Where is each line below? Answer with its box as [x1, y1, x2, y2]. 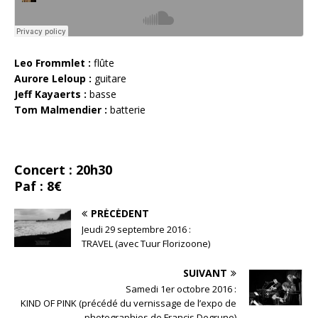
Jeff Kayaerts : [14, 87, 87, 102]
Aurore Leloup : [14, 72, 92, 86]
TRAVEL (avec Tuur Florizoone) [82, 237, 210, 251]
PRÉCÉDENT [91, 207, 149, 221]
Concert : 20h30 [14, 161, 112, 179]
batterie [107, 103, 146, 117]
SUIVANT [183, 266, 227, 280]
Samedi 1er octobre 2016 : [126, 283, 236, 296]
